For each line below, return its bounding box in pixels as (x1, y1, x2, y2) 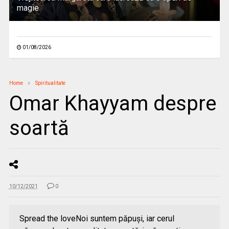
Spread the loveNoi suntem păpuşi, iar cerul (19, 214, 174, 223)
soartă (9, 116, 69, 140)
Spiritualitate (35, 80, 65, 86)
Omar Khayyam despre (9, 91, 216, 116)
